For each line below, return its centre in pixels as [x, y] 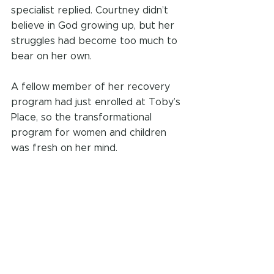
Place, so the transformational [83, 118]
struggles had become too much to [96, 41]
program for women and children [90, 133]
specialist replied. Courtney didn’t [91, 11]
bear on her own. [51, 57]
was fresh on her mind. [64, 148]
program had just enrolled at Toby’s [97, 102]
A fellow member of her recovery [92, 87]
